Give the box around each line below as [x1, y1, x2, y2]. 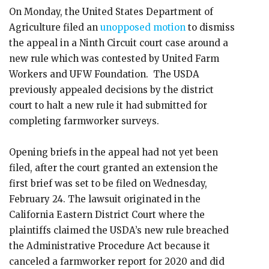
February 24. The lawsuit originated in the [9, 193, 201, 205]
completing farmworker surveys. [9, 115, 162, 127]
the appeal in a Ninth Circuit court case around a [9, 37, 228, 49]
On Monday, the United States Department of [9, 6, 213, 17]
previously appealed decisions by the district [9, 84, 214, 95]
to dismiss [186, 22, 235, 33]
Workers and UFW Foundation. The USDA [9, 68, 199, 80]
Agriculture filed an [9, 22, 100, 33]
